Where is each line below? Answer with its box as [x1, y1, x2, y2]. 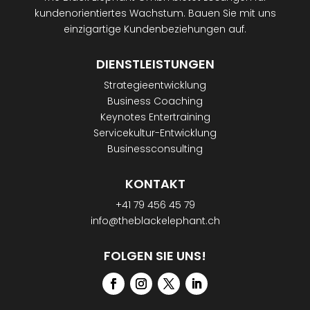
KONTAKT [125, 175, 185, 193]
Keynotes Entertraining [100, 110, 210, 125]
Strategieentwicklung [104, 78, 206, 93]
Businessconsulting [107, 142, 203, 156]
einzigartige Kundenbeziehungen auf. [64, 22, 246, 37]
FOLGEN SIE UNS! [104, 247, 206, 265]
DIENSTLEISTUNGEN [95, 55, 215, 73]
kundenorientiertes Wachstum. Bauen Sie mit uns [34, 6, 276, 21]
